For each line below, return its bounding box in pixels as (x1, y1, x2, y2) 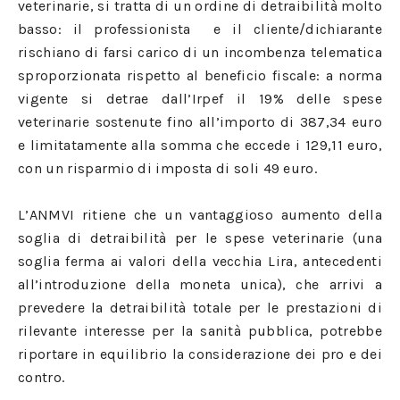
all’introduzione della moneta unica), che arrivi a (18, 276, 382, 293)
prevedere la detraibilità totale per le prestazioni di (18, 299, 382, 316)
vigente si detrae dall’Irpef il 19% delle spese (18, 90, 382, 107)
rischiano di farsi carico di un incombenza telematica (18, 44, 382, 61)
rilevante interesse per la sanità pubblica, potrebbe (18, 322, 382, 339)
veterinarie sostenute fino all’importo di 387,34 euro (18, 113, 382, 130)
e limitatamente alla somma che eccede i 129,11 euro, (18, 137, 382, 154)
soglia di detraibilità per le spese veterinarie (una (18, 229, 382, 246)
